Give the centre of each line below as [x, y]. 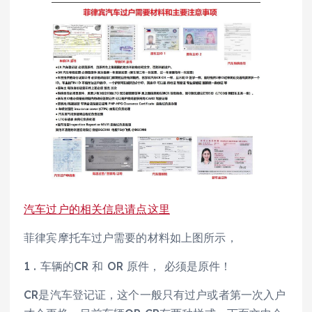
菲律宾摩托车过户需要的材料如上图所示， [131, 237]
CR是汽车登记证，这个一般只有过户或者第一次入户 [155, 295]
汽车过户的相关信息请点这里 [97, 209]
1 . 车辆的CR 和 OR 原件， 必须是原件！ [130, 266]
